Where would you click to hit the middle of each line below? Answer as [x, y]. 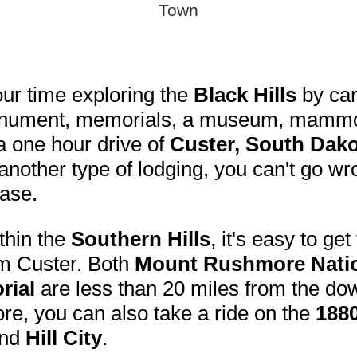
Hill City [64, 338]
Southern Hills [141, 239]
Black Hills [245, 95]
